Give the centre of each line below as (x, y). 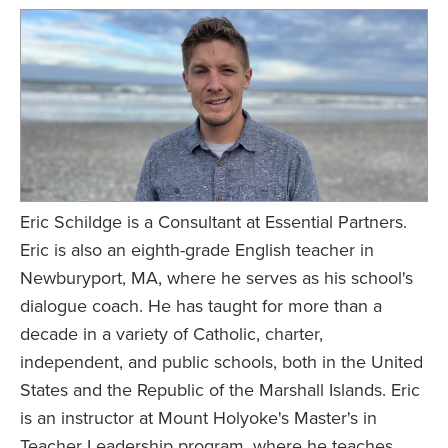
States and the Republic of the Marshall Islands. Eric (219, 389)
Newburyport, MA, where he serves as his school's (216, 277)
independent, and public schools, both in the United (221, 361)
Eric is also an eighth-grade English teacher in (196, 249)
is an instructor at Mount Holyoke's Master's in (198, 417)
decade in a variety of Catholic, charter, (171, 333)
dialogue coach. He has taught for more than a (200, 305)
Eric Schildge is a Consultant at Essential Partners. (213, 221)
